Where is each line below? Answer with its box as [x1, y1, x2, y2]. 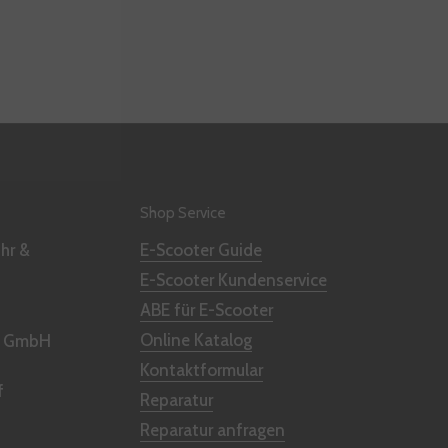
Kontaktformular [140, 360, 263, 381]
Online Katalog [140, 330, 252, 351]
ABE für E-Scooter [140, 300, 273, 321]
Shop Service [140, 204, 226, 223]
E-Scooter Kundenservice [140, 270, 327, 291]
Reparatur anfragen [140, 420, 285, 441]
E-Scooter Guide [140, 240, 262, 261]
